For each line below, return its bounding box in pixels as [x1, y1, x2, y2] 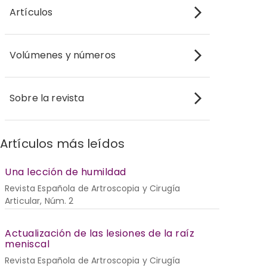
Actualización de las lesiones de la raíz [5, 226, 194, 240]
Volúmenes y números [10, 48, 116, 63]
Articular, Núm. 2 [5, 194, 74, 207]
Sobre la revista [10, 91, 85, 105]
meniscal [5, 237, 49, 251]
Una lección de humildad [5, 164, 126, 179]
